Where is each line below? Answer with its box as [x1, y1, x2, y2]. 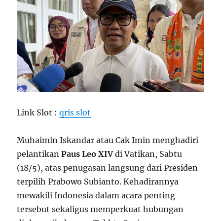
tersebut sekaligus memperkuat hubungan [17, 204, 184, 214]
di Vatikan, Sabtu [113, 148, 183, 159]
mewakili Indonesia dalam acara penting [17, 190, 176, 200]
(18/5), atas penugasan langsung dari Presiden [17, 162, 198, 173]
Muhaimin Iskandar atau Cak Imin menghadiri [17, 135, 199, 145]
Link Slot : [17, 107, 60, 117]
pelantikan [17, 148, 62, 159]
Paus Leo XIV [61, 148, 113, 159]
